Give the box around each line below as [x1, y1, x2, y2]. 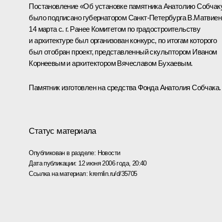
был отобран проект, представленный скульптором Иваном [29, 48, 217, 56]
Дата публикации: [29, 159, 79, 167]
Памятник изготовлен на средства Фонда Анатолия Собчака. [29, 83, 221, 92]
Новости [97, 149, 120, 157]
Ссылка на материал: [29, 169, 90, 177]
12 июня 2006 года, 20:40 [78, 159, 147, 167]
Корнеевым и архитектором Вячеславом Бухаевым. [29, 59, 193, 68]
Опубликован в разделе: [29, 149, 98, 157]
